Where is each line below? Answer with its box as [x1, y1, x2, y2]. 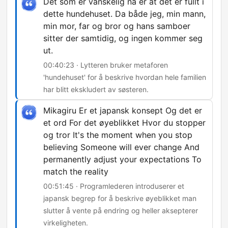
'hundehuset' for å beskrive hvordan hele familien [43, 73, 206, 82]
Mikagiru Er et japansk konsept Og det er [43, 105, 202, 116]
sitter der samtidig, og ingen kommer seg [43, 33, 203, 44]
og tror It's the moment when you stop [43, 130, 192, 140]
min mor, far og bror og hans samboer [43, 21, 190, 32]
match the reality [43, 166, 108, 177]
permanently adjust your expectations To [43, 154, 202, 165]
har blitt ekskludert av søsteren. [43, 85, 149, 94]
